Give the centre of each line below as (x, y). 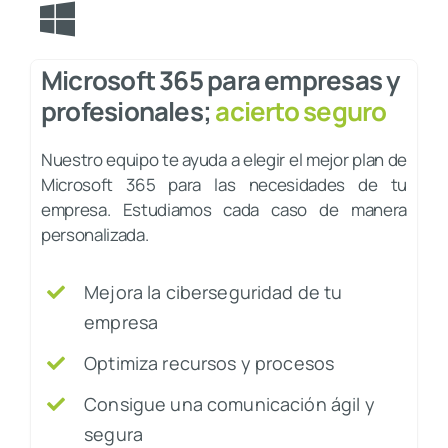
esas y (363, 80)
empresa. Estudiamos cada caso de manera (224, 209)
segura (114, 434)
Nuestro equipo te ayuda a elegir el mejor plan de (224, 159)
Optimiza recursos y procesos (209, 363)
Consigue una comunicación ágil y (229, 404)
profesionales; (128, 111)
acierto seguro (301, 111)
